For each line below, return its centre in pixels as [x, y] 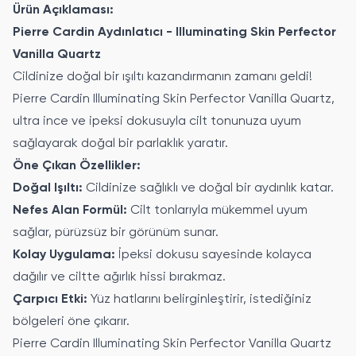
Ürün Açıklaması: [63, 10]
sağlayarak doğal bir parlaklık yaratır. [120, 144]
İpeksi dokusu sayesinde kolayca [213, 255]
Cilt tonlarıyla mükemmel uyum [217, 211]
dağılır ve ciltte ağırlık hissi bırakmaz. [119, 277]
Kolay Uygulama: [64, 255]
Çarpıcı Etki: [50, 300]
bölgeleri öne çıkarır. [71, 322]
